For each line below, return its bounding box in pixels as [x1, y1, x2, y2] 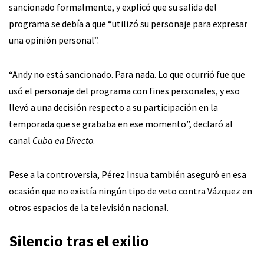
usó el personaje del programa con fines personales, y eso [9, 84, 240, 97]
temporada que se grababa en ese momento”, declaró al [9, 117, 233, 130]
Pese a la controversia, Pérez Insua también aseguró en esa [9, 168, 246, 180]
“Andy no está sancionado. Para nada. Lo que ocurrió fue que [9, 68, 245, 80]
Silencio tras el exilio [9, 230, 149, 250]
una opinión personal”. [9, 34, 99, 46]
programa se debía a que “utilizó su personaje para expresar [9, 17, 247, 29]
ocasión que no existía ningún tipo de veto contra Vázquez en [9, 184, 252, 197]
